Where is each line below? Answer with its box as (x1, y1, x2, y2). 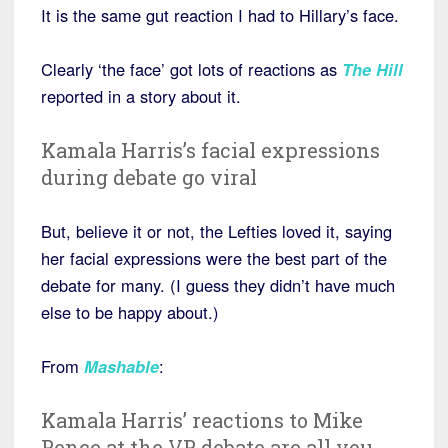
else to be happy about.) (41, 299, 219, 324)
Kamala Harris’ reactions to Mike (41, 406, 363, 433)
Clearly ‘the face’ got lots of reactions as (41, 56, 342, 81)
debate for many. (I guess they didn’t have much (41, 272, 395, 297)
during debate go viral (41, 163, 257, 190)
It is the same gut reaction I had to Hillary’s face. (41, 2, 399, 27)
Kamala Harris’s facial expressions (41, 136, 380, 163)
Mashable (84, 353, 159, 378)
